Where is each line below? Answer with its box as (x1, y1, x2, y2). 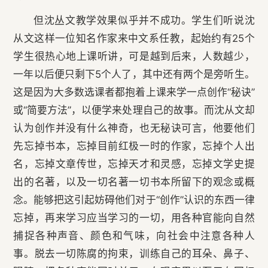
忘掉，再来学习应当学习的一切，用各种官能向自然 (13, 212, 255, 224)
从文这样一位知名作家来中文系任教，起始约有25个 (13, 32, 255, 45)
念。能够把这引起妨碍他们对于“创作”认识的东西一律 (13, 194, 255, 206)
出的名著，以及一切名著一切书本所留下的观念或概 (13, 176, 255, 188)
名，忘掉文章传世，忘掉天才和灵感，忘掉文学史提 (13, 158, 255, 170)
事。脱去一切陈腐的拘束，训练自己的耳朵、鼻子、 (13, 248, 255, 260)
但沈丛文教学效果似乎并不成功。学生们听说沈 (33, 14, 255, 27)
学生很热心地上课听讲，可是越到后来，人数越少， (13, 50, 255, 63)
